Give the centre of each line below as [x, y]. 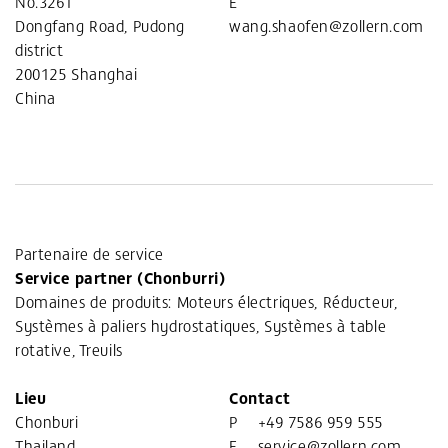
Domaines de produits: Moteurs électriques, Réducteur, [206, 301]
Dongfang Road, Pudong [100, 25]
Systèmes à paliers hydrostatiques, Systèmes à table [201, 325]
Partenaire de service [89, 253]
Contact [260, 397]
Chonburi [47, 421]
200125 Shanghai [76, 73]
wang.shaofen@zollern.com [326, 25]
